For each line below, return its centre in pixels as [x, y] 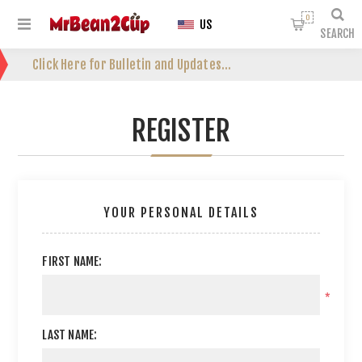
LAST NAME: [70, 335]
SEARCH [338, 34]
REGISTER [181, 131]
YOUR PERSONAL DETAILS [181, 213]
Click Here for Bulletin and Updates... [132, 65]
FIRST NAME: [72, 261]
